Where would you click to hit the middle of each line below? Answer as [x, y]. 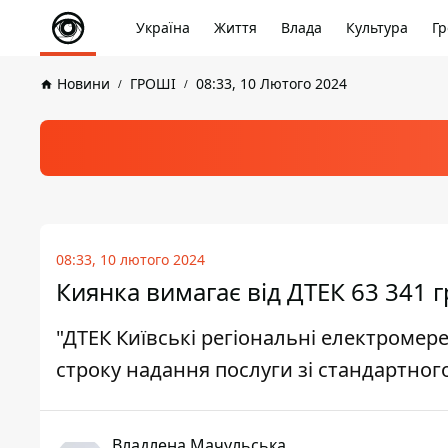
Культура [377, 27]
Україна [163, 27]
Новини [83, 83]
